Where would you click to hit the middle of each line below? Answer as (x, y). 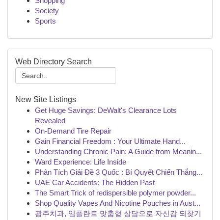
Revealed (50, 121)
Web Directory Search (54, 62)
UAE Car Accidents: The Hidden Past (95, 182)
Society (47, 11)
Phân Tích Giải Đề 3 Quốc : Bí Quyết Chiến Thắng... (119, 172)
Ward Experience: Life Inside (81, 162)
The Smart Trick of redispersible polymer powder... (115, 193)
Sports (45, 21)
